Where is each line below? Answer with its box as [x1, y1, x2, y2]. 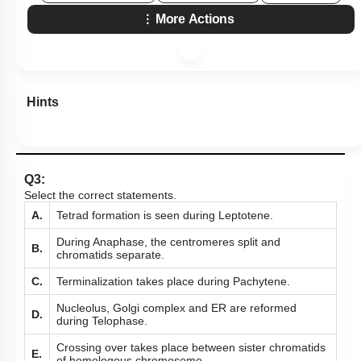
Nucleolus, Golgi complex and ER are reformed [56, 301, 297, 314]
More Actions [156, 12, 234, 26]
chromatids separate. [56, 248, 164, 261]
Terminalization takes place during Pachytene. [56, 275, 290, 288]
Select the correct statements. [24, 189, 176, 201]
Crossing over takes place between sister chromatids [56, 341, 326, 354]
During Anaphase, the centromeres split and [56, 235, 280, 248]
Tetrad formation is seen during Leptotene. [56, 209, 273, 222]
